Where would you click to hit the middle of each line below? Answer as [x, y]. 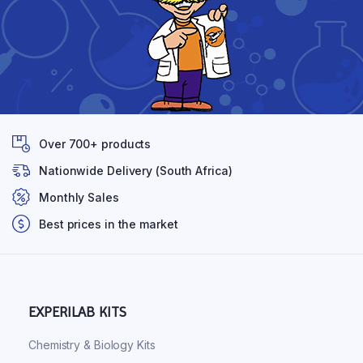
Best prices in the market [109, 224]
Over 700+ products [95, 143]
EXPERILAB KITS [77, 311]
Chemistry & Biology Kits [92, 344]
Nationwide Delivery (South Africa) [136, 170]
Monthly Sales [79, 197]
